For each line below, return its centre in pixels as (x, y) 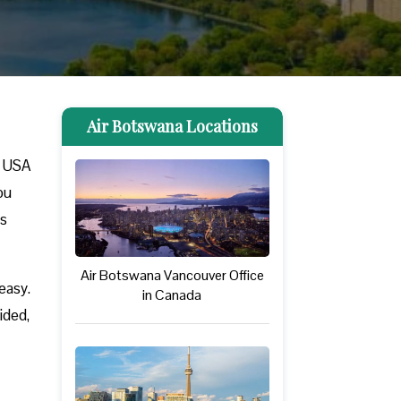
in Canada (172, 294)
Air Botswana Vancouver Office (172, 275)
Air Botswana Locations (172, 126)
